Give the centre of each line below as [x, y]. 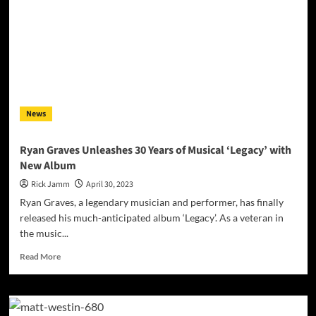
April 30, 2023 [109, 185]
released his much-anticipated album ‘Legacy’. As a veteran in [151, 218]
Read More [40, 257]
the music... [44, 233]
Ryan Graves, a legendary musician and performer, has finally [151, 202]
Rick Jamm [50, 185]
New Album [48, 166]
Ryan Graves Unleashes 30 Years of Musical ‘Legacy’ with [155, 151]
